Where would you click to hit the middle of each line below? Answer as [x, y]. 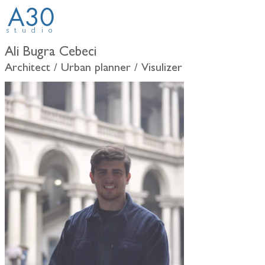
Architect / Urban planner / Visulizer [93, 69]
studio [32, 31]
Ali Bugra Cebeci [51, 53]
